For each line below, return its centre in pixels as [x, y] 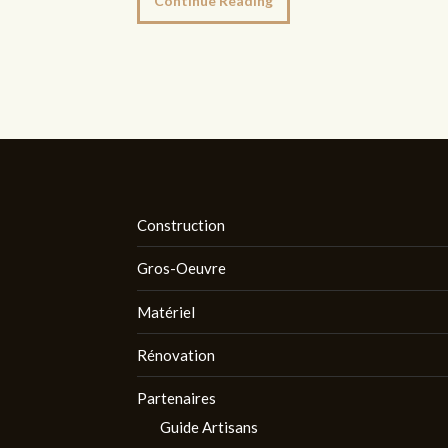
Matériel [166, 311]
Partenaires [176, 398]
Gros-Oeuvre [181, 268]
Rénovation [176, 354]
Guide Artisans [208, 427]
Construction [181, 225]
